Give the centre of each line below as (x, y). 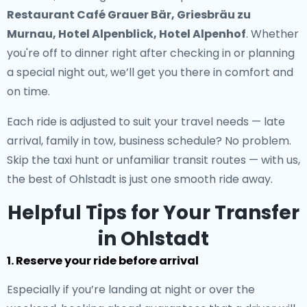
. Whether (272, 34)
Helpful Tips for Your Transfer (153, 213)
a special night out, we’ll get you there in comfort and (150, 72)
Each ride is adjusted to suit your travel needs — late (146, 122)
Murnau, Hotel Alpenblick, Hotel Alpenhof (126, 34)
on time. (28, 91)
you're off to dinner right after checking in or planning (151, 53)
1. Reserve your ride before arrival (103, 261)
